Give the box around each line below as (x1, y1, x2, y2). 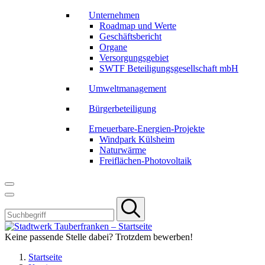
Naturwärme (99, 145, 146, 155)
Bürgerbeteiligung (89, 104, 156, 114)
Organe (99, 42, 127, 52)
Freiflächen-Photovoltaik (99, 156, 192, 166)
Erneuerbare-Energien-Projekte (89, 124, 205, 134)
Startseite (28, 252, 62, 262)
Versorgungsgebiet (99, 53, 169, 63)
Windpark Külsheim (99, 134, 174, 144)
